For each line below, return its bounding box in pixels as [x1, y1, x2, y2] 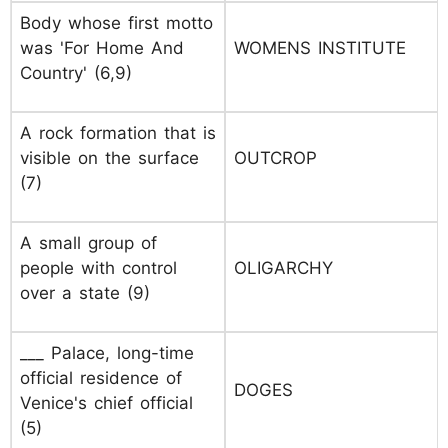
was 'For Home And [20, 38, 184, 58]
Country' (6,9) [20, 63, 132, 83]
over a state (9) [20, 283, 150, 303]
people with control [20, 258, 177, 278]
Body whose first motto [20, 13, 213, 33]
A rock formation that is [20, 123, 216, 143]
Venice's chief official [20, 393, 193, 413]
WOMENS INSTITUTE [234, 38, 406, 58]
